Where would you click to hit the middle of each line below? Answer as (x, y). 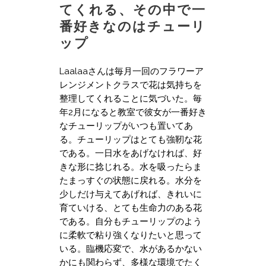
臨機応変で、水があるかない (144, 248)
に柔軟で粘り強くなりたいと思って (131, 235)
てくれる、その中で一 (133, 9)
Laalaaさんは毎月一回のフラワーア (132, 71)
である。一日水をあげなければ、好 (131, 153)
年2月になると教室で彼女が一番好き (133, 112)
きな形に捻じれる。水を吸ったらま (131, 167)
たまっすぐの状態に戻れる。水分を (131, 180)
